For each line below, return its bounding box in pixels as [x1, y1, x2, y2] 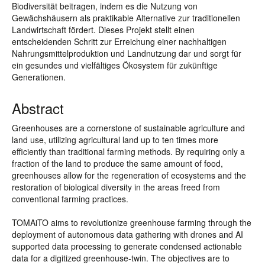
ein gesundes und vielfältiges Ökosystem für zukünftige [12, 59, 218, 71]
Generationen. [12, 71, 66, 83]
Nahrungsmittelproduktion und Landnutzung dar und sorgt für [12, 47, 241, 59]
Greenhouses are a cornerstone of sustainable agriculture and [12, 122, 245, 134]
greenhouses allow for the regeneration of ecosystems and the [12, 169, 246, 181]
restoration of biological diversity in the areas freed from [12, 181, 220, 193]
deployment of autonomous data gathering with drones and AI [12, 228, 243, 240]
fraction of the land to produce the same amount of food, [12, 157, 223, 169]
